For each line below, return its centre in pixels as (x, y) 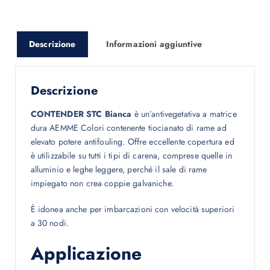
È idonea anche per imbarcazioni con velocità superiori (133, 209)
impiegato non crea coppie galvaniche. (102, 184)
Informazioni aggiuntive (154, 44)
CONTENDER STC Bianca (81, 114)
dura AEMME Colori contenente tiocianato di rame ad (128, 128)
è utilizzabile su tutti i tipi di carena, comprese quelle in (131, 156)
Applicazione (86, 254)
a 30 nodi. (50, 223)
